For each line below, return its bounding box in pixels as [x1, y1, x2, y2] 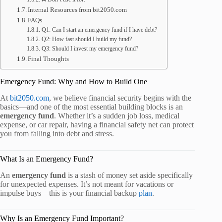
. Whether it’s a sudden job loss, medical [54, 111, 179, 120]
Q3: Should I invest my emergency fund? [41, 46, 138, 52]
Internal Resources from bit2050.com [28, 6, 127, 13]
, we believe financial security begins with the [49, 93, 191, 102]
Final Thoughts [28, 55, 69, 62]
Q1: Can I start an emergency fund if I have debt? [41, 27, 157, 33]
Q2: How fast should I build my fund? [41, 36, 132, 43]
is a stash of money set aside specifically [66, 170, 193, 179]
